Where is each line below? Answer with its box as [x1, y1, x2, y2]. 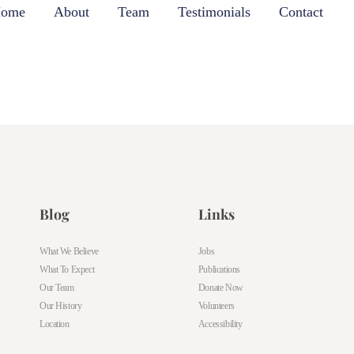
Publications [198, 264, 240, 275]
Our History [40, 300, 82, 311]
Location [40, 318, 70, 330]
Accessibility [198, 318, 243, 330]
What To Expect [40, 264, 95, 275]
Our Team [40, 282, 74, 293]
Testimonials [178, 4, 251, 20]
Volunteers [198, 300, 235, 311]
